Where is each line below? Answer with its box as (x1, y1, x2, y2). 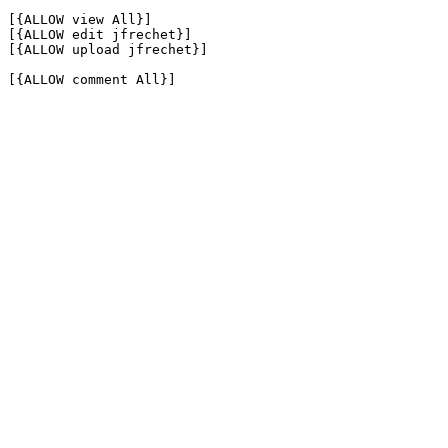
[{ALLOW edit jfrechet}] (8, 27, 192, 42)
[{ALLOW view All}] (8, 12, 152, 27)
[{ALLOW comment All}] (8, 72, 176, 87)
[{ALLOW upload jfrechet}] (8, 42, 208, 57)
